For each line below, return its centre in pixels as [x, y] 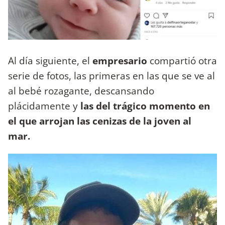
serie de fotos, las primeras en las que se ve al [111, 76]
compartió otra [183, 61]
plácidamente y [43, 106]
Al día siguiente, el [50, 61]
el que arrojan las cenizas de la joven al [100, 121]
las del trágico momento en [144, 106]
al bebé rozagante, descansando [81, 91]
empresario [121, 61]
